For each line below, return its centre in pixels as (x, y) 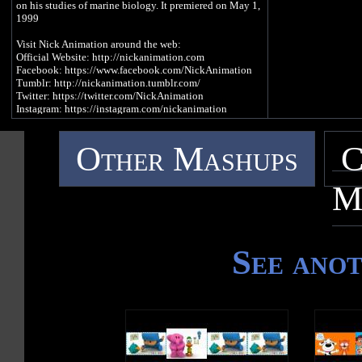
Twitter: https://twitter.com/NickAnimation (110, 96)
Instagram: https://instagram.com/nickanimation (122, 109)
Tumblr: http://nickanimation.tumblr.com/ (108, 83)
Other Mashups (187, 159)
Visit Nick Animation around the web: (99, 44)
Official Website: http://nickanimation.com (110, 57)
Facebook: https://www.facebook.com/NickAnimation (134, 70)
